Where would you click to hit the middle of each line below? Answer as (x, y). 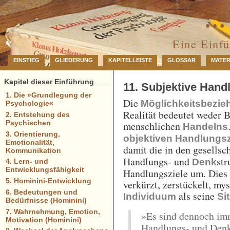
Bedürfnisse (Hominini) (46, 200)
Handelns (206, 127)
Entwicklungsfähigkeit (45, 170)
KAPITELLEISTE (130, 60)
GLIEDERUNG (74, 60)
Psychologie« (29, 103)
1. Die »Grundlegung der (48, 95)
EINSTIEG (26, 60)
